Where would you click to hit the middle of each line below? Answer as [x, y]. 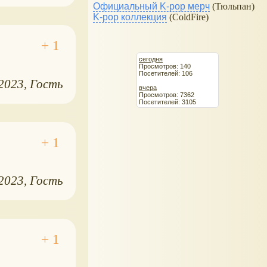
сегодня [151, 59]
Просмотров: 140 [165, 66]
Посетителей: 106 [166, 73]
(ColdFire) [188, 17]
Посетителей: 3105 [167, 102]
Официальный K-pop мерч [151, 7]
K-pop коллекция [130, 17]
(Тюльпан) [232, 7]
